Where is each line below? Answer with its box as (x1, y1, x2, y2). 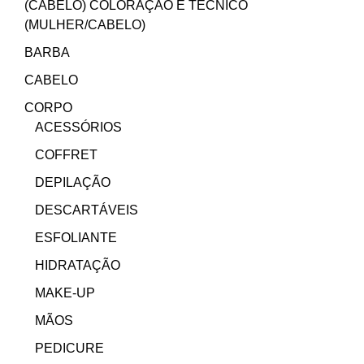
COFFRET (35, 148, 98, 162)
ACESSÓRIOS (35, 120, 123, 135)
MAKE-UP (35, 286, 96, 301)
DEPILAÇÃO (35, 175, 111, 190)
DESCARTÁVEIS (35, 203, 139, 218)
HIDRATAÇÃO (35, 258, 121, 273)
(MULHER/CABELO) (24, 18, 146, 32)
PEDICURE (35, 341, 105, 356)
